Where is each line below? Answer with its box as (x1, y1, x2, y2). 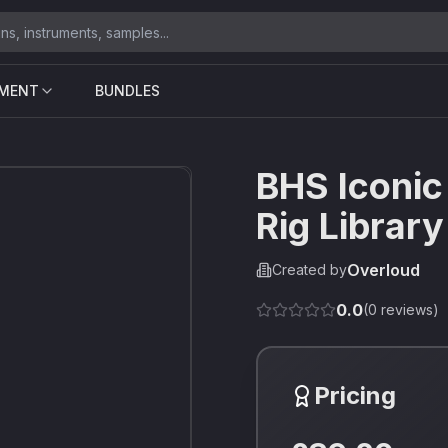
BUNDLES (95, 82, 160, 99)
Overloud (347, 260, 420, 280)
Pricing (314, 381, 396, 410)
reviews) (377, 301, 439, 318)
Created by (272, 261, 347, 278)
